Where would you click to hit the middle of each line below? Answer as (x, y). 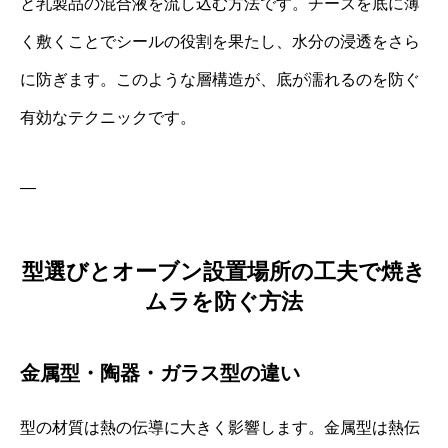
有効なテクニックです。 (108, 117)
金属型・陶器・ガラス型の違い (160, 373)
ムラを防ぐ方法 (224, 302)
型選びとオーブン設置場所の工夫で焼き (224, 272)
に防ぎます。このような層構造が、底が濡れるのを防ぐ (220, 79)
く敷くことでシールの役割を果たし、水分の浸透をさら (220, 41)
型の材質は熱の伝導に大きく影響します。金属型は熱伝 (220, 428)
